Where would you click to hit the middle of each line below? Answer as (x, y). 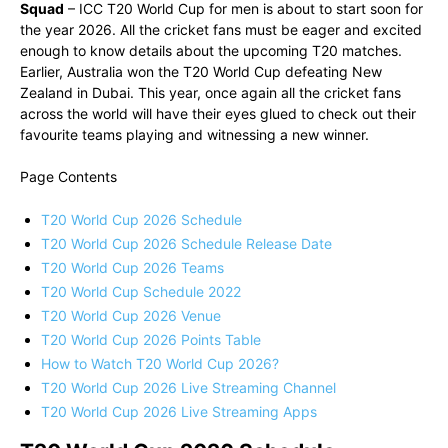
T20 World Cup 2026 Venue (131, 316)
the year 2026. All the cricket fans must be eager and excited (221, 30)
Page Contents (68, 177)
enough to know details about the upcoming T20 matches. (211, 51)
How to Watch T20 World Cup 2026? (160, 364)
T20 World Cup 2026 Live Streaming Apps (179, 412)
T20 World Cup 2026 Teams (132, 268)
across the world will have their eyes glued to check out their (218, 114)
